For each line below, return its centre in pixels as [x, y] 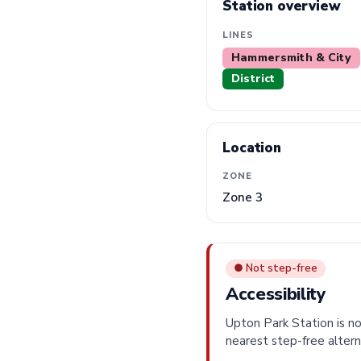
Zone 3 [243, 198]
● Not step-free [276, 268]
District [253, 78]
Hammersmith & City [291, 57]
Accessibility [276, 294]
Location [252, 147]
